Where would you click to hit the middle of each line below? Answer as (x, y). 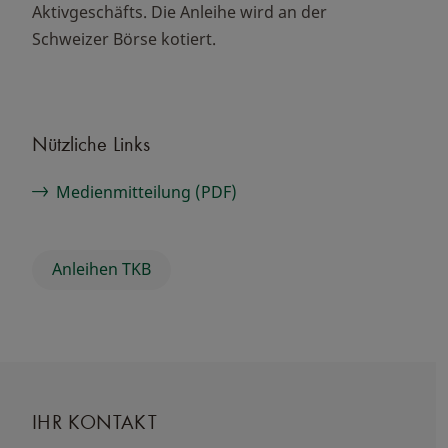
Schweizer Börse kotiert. (126, 39)
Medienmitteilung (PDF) (146, 192)
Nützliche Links (91, 143)
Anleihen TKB (101, 269)
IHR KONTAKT (94, 421)
